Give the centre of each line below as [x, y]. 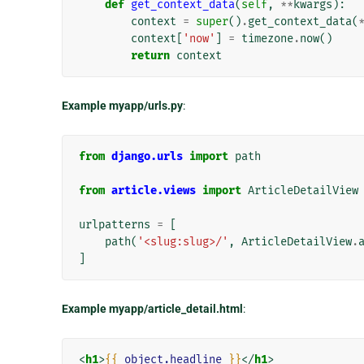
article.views [153, 191]
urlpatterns [114, 225]
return [150, 56]
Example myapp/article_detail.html [152, 309]
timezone [267, 39]
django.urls [147, 157]
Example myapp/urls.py [122, 106]
